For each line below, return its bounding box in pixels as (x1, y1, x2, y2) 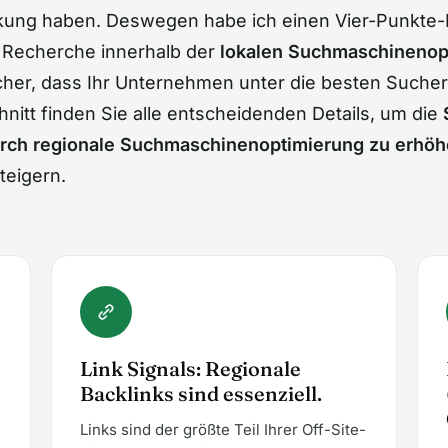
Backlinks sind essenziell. (79, 381, 322, 406)
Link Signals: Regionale (79, 356, 301, 381)
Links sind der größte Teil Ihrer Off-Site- (79, 420, 366, 439)
